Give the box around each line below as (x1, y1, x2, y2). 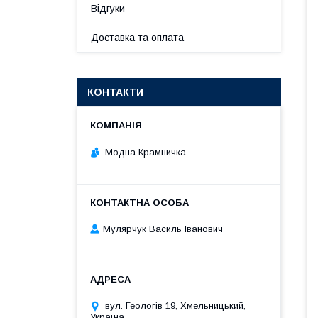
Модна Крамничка (105, 146, 186, 158)
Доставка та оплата (91, 32, 184, 43)
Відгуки (91, 3, 125, 14)
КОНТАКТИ (87, 87, 143, 98)
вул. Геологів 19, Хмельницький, (105, 300, 246, 312)
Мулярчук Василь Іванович (103, 224, 223, 235)
